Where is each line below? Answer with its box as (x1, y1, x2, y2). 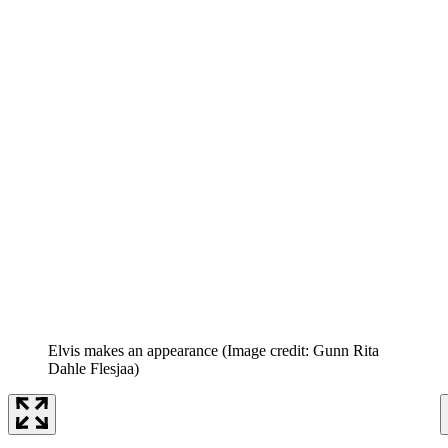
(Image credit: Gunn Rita (222, 341, 379, 359)
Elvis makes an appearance (48, 341, 218, 359)
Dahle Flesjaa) (48, 359, 139, 377)
